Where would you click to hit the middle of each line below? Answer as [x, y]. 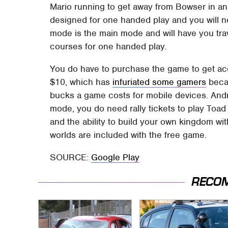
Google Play [116, 157]
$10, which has [81, 82]
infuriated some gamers [160, 82]
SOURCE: [71, 157]
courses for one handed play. [108, 46]
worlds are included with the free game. [129, 135]
